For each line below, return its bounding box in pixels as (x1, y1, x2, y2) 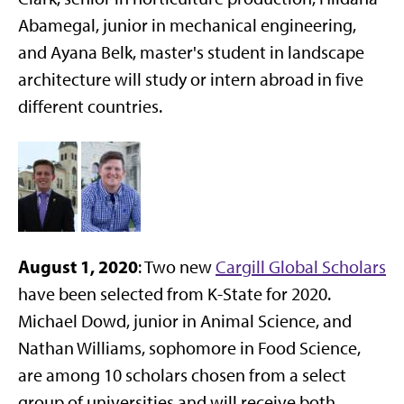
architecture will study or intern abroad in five (18, 69, 363, 90)
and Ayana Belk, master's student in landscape (18, 41, 364, 63)
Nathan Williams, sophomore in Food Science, (18, 337, 361, 359)
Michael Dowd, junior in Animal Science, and (18, 310, 352, 332)
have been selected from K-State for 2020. (18, 283, 331, 305)
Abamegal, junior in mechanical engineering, (18, 14, 356, 36)
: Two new (138, 256, 216, 278)
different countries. (18, 96, 162, 117)
